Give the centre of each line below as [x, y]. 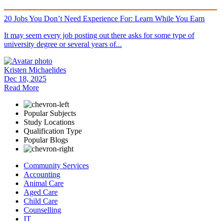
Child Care [41, 201]
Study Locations [49, 122]
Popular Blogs [46, 140]
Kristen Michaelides [35, 70]
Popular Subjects [50, 113]
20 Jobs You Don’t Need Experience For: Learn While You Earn [104, 19]
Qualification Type [53, 131]
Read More [21, 88]
